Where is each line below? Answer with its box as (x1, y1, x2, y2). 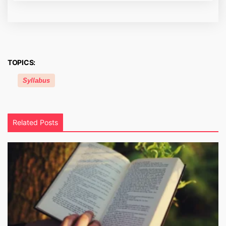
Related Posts (13, 118, 58, 127)
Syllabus (23, 77, 50, 85)
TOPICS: (8, 58, 36, 67)
